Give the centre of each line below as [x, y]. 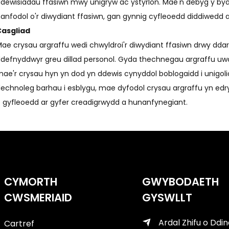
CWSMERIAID [38, 198]
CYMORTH [31, 182]
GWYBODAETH [180, 182]
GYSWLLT [167, 198]
